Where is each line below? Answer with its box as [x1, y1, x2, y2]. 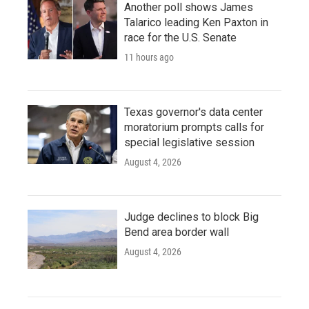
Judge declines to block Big [124, 210, 259, 223]
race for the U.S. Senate [124, 31, 237, 44]
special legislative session [124, 136, 255, 149]
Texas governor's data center [124, 106, 263, 119]
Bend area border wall [124, 226, 229, 239]
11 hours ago [124, 52, 174, 63]
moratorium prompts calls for [124, 121, 264, 134]
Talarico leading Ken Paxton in [124, 16, 268, 29]
